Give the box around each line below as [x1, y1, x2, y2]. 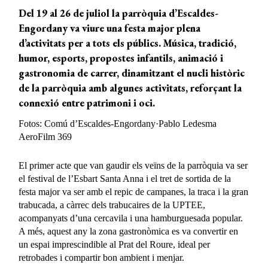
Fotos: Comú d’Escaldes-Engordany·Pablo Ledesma [19, 118, 217, 129]
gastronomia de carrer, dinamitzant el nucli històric [19, 66, 245, 80]
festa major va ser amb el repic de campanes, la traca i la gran [19, 187, 249, 197]
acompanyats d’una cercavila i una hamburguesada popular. [19, 213, 243, 224]
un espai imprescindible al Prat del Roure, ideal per [19, 239, 211, 250]
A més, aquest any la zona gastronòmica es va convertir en [19, 226, 239, 237]
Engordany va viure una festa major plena [19, 22, 201, 35]
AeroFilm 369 [19, 132, 72, 142]
